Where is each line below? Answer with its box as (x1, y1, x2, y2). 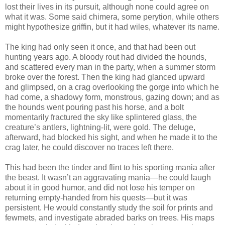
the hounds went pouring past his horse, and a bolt (5, 102, 184, 111)
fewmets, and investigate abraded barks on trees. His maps (5, 213, 214, 222)
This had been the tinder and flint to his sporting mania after (5, 163, 215, 172)
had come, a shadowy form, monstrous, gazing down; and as (5, 92, 219, 101)
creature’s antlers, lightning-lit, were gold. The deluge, (5, 123, 195, 132)
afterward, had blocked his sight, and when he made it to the (5, 133, 217, 142)
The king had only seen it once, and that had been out (5, 42, 195, 51)
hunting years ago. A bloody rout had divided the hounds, (5, 52, 206, 61)
